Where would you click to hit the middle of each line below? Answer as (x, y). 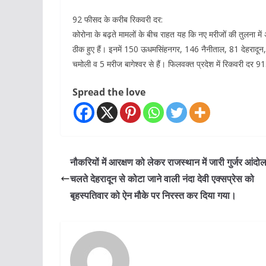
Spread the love (109, 92)
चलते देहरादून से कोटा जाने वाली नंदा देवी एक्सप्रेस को (162, 179)
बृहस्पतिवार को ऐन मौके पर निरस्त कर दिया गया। (153, 195)
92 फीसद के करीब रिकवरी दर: (118, 19)
